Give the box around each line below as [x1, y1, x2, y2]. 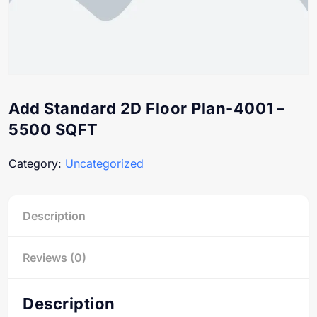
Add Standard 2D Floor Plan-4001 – [8, 99, 285, 117]
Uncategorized [65, 156, 144, 171]
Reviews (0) [23, 250, 86, 265]
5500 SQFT [8, 120, 98, 139]
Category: [8, 156, 65, 171]
